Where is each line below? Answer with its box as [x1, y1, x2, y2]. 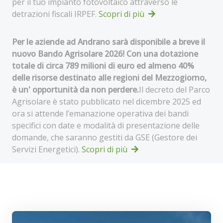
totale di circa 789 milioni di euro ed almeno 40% [12, 60, 194, 71]
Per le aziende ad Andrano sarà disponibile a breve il [12, 36, 205, 47]
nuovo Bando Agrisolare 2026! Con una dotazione [12, 48, 198, 59]
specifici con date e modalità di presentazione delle [12, 120, 200, 131]
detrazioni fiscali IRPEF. [12, 8, 99, 19]
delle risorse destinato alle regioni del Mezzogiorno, [12, 72, 207, 83]
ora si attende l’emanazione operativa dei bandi [12, 108, 189, 119]
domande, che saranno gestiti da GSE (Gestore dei [12, 132, 197, 143]
